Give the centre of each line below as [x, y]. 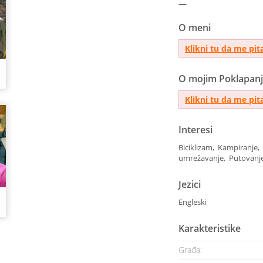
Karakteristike [210, 228]
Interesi [195, 130]
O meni [195, 28]
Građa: [190, 250]
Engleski [193, 202]
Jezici [190, 184]
